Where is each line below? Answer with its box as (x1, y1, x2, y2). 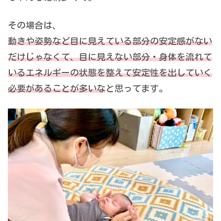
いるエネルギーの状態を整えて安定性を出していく (8, 68, 212, 77)
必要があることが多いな (8, 83, 106, 93)
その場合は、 (8, 20, 61, 30)
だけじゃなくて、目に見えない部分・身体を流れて (8, 52, 212, 61)
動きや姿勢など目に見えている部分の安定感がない (8, 36, 212, 45)
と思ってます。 (106, 83, 168, 93)
